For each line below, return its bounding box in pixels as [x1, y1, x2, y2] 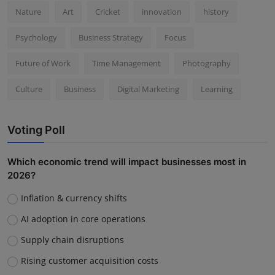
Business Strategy [79, 32, 143, 44]
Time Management [92, 58, 161, 69]
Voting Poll [7, 123, 65, 137]
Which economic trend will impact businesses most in [7, 156, 246, 168]
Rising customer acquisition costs [20, 255, 158, 267]
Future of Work [15, 58, 71, 69]
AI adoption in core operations [20, 213, 145, 225]
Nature [15, 6, 41, 18]
